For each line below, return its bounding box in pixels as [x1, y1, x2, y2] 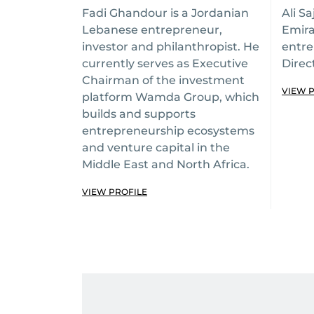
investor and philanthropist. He [82, 40, 259, 53]
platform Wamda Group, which [82, 90, 259, 104]
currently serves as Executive [82, 57, 248, 70]
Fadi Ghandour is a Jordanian [82, 6, 249, 20]
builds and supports [82, 107, 196, 121]
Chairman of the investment [82, 74, 245, 87]
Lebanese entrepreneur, [82, 23, 222, 36]
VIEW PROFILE [82, 186, 147, 197]
